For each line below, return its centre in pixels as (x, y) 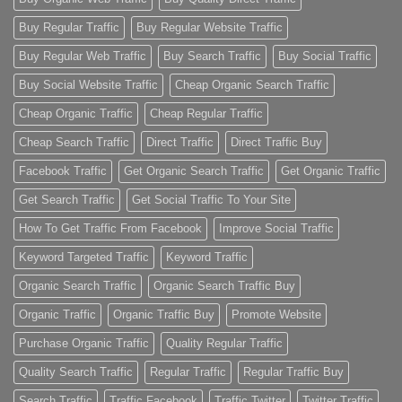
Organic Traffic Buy (164, 314)
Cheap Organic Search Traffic (252, 84)
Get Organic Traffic (331, 170)
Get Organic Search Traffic (194, 170)
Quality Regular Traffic (224, 343)
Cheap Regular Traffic (206, 113)
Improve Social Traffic (276, 228)
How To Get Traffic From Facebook (110, 228)
